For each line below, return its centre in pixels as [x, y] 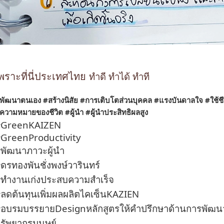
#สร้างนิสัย [60, 100]
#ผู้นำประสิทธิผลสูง [117, 112]
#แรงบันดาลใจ [178, 100]
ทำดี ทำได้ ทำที [119, 77]
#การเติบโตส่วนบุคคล [116, 100]
